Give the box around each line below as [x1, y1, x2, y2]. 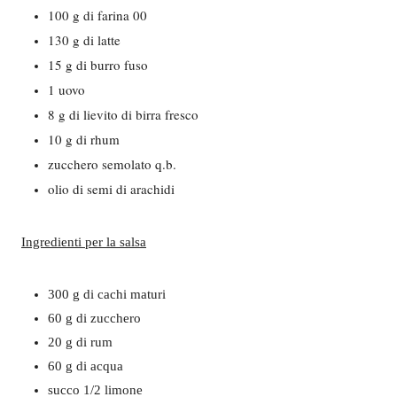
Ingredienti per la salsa [21, 235, 146, 249]
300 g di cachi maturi [48, 287, 166, 301]
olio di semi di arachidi [48, 180, 175, 198]
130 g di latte [48, 31, 121, 49]
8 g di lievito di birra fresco [48, 105, 198, 123]
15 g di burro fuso [48, 56, 148, 74]
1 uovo [48, 81, 85, 98]
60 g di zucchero [48, 311, 141, 325]
